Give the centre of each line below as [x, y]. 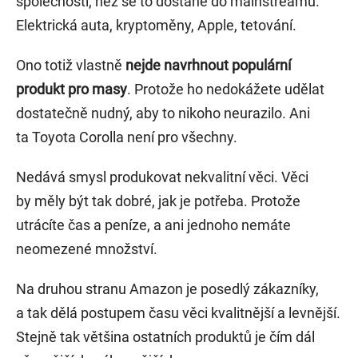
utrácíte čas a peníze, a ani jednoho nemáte [153, 225]
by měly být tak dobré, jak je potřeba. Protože [158, 201]
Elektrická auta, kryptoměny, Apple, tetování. [156, 26]
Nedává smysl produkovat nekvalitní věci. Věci [162, 177]
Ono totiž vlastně [71, 66]
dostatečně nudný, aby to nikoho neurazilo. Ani [163, 113]
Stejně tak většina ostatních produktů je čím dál [165, 337]
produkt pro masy [72, 89]
